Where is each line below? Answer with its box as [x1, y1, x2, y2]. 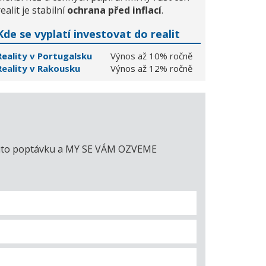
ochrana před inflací [67, 4, 161, 17]
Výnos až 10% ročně [110, 50, 192, 62]
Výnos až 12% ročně [110, 62, 192, 74]
